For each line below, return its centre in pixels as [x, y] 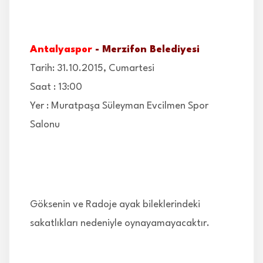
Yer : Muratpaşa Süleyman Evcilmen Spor [119, 106]
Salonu [45, 124]
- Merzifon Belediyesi [146, 49]
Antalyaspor [61, 49]
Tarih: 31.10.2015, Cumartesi [92, 68]
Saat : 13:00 [56, 87]
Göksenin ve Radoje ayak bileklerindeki [115, 204]
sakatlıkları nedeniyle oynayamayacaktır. [120, 223]
